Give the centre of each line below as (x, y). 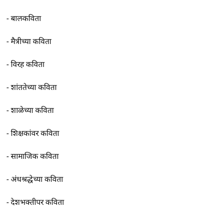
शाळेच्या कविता (33, 110)
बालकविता (26, 19)
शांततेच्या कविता (34, 88)
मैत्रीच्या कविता (31, 42)
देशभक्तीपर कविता (38, 202)
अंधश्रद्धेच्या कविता (37, 179)
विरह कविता (28, 65)
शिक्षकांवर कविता (35, 133)
